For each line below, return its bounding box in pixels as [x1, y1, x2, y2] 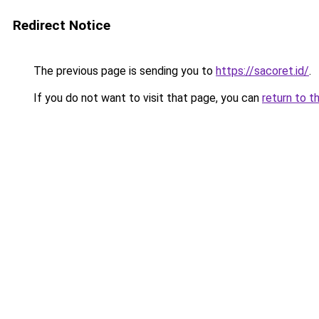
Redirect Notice [13, 17, 110, 33]
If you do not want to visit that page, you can [31, 91, 262, 105]
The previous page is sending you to [31, 64, 216, 78]
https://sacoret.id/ [216, 64, 309, 78]
